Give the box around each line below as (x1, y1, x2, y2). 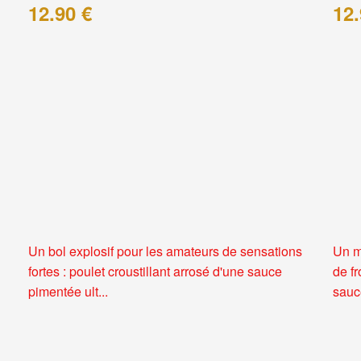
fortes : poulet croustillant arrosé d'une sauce (27, 262, 282, 281)
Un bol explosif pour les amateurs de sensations (27, 242, 302, 261)
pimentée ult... (27, 282, 108, 301)
